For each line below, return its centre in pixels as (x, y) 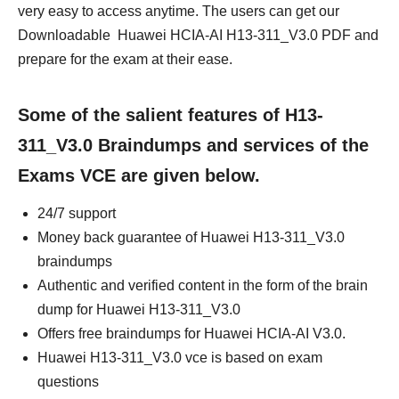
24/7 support (77, 213)
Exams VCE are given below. (139, 175)
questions (68, 382)
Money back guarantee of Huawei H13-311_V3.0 (191, 237)
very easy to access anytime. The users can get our (179, 11)
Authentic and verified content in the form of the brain (203, 285)
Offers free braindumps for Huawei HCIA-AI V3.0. (191, 334)
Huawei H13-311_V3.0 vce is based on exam (180, 358)
